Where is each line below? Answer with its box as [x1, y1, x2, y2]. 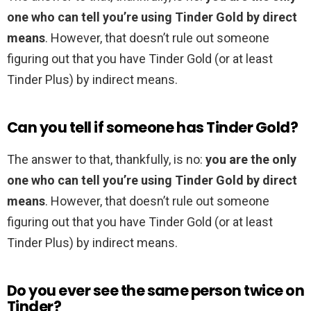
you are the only [205, 152, 296, 167]
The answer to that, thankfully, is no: [7, 152, 205, 167]
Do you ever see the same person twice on [7, 280, 305, 301]
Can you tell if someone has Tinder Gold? [7, 117, 298, 138]
